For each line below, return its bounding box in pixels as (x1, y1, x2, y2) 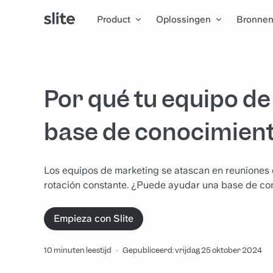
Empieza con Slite (54, 213, 133, 224)
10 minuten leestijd (44, 245, 112, 255)
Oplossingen (156, 13, 211, 25)
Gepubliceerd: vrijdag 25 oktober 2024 (122, 245, 262, 255)
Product (97, 13, 131, 25)
